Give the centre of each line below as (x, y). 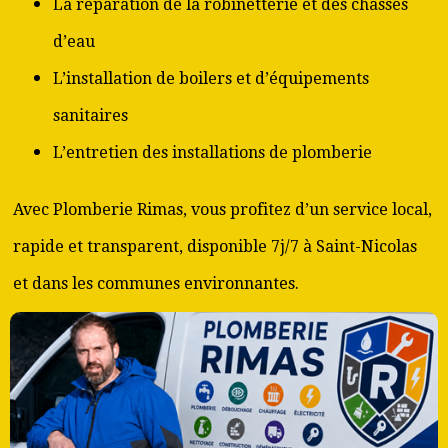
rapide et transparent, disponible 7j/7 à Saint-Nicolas (215, 246)
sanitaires (90, 115)
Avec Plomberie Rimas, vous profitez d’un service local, (222, 209)
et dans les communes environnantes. (156, 283)
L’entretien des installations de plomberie (212, 152)
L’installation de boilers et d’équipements (211, 78)
